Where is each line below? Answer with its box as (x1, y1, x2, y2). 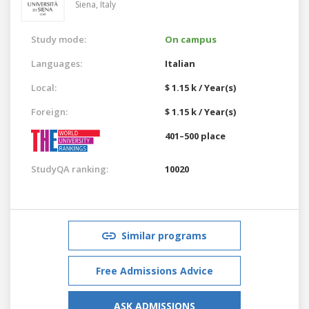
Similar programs (121, 228, 207, 242)
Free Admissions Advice (96, 263, 213, 277)
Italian (165, 57, 195, 70)
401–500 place (165, 129, 226, 142)
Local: (31, 81, 57, 94)
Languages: (31, 57, 82, 70)
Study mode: (31, 32, 86, 46)
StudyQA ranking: (31, 162, 108, 175)
